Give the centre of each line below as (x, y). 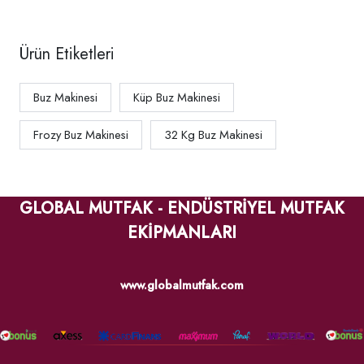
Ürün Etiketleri (67, 54)
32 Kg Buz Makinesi (213, 135)
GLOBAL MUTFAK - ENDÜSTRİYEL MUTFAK (182, 209)
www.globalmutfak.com (182, 286)
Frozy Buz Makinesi (81, 135)
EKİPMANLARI (182, 233)
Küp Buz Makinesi (177, 98)
